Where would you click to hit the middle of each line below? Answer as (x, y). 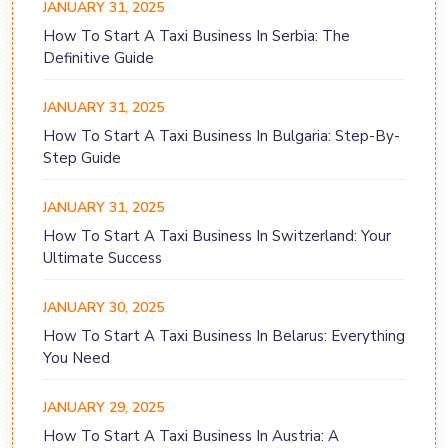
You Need (76, 358)
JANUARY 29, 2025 (103, 408)
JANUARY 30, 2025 (103, 308)
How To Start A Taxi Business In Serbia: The (196, 36)
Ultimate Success (102, 258)
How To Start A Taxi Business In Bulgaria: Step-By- (221, 136)
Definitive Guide (98, 58)
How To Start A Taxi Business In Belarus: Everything (224, 336)
